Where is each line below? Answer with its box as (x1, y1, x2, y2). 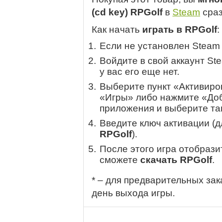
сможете (100, 155, 140, 166)
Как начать (92, 24, 142, 35)
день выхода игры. (92, 188, 175, 199)
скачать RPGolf (140, 155, 212, 166)
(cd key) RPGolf (92, 7, 165, 18)
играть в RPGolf (142, 24, 217, 35)
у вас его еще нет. (100, 66, 179, 77)
